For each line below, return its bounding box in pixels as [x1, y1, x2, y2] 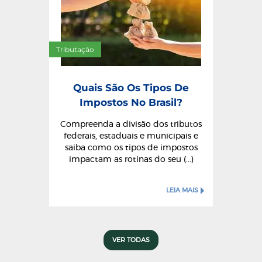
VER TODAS [112, 237, 150, 243]
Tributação [56, 45, 94, 54]
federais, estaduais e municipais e [64, 132, 198, 140]
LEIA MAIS [166, 187, 198, 194]
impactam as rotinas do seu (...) [68, 156, 194, 164]
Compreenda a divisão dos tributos [60, 120, 202, 129]
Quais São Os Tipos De [73, 82, 189, 94]
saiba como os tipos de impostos [64, 144, 198, 152]
